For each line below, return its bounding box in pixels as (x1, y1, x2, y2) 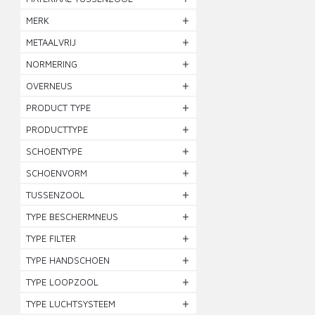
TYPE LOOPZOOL (26, 276, 99, 288)
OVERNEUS (26, 80, 73, 91)
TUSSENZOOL (26, 189, 85, 200)
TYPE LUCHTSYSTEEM (26, 298, 116, 309)
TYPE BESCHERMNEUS (26, 211, 119, 222)
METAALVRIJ (26, 37, 77, 48)
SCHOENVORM (26, 167, 88, 179)
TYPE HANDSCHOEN (26, 255, 110, 266)
